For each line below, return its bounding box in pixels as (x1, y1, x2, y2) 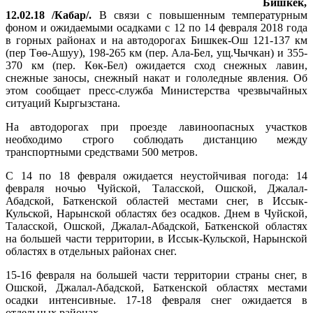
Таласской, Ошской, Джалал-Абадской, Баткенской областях (6, 219, 307, 232)
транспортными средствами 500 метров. (6, 145, 198, 158)
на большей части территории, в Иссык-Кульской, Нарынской (6, 232, 307, 245)
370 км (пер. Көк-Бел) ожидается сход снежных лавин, (6, 59, 307, 71)
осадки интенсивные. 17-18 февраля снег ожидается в (6, 293, 307, 306)
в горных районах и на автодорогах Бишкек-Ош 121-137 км (6, 34, 307, 46)
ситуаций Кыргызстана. (6, 96, 120, 109)
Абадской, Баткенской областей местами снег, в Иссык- (6, 194, 307, 207)
